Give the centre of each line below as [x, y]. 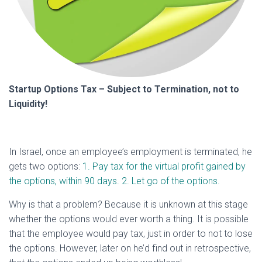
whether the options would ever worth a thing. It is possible [129, 219]
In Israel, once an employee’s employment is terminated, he [130, 151]
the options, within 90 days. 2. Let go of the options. [114, 181]
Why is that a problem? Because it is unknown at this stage [128, 204]
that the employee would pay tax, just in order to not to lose [131, 233]
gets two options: [46, 166]
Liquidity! [28, 104]
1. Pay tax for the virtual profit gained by [164, 166]
